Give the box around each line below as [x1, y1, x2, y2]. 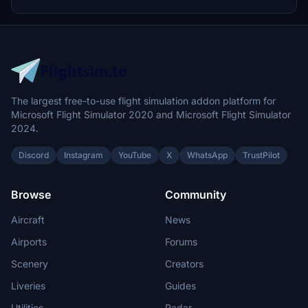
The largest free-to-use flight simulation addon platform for [11, 95, 276, 107]
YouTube [118, 150, 151, 160]
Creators [165, 258, 203, 269]
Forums [165, 236, 197, 247]
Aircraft [11, 214, 45, 225]
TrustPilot [243, 150, 280, 160]
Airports [11, 236, 47, 247]
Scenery [11, 258, 48, 269]
